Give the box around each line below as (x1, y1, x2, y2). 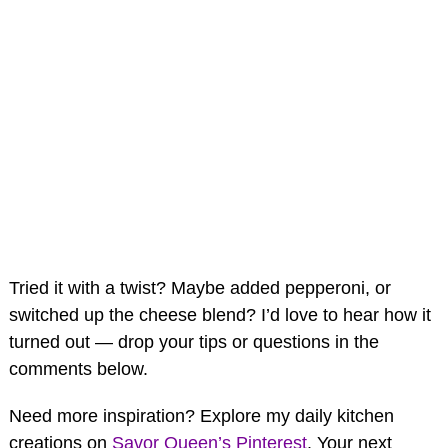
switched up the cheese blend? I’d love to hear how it (9, 304, 431, 325)
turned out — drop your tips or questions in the (9, 331, 379, 352)
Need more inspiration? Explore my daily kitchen (9, 405, 394, 426)
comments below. (9, 358, 148, 379)
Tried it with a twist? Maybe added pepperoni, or (9, 277, 391, 298)
